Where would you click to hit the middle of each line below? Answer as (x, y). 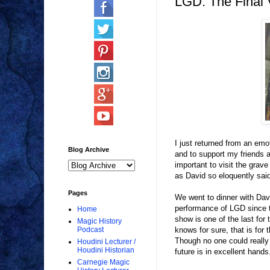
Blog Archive (89, 150)
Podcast (90, 230)
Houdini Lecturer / (106, 242)
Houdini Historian (106, 250)
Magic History (99, 221)
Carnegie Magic (103, 262)
